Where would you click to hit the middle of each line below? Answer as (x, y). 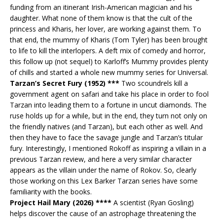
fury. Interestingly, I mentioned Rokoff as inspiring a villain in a (108, 148)
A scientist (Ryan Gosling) (153, 202)
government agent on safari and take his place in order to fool (109, 94)
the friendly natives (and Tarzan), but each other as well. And (106, 126)
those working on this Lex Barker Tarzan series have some (104, 181)
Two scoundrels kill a (154, 83)
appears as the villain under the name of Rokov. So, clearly (103, 170)
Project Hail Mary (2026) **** (61, 202)
